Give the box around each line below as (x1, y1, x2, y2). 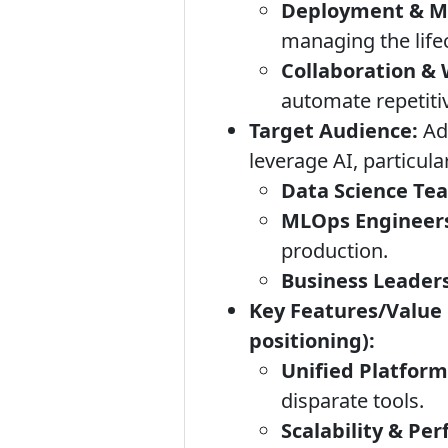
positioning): (249, 327, 375, 354)
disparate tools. (281, 387, 424, 414)
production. (281, 237, 388, 264)
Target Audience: (249, 117, 418, 144)
